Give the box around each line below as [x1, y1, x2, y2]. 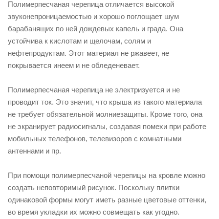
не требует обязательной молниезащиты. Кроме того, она [8, 110, 202, 118]
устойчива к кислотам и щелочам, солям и [8, 37, 151, 45]
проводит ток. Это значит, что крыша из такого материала [8, 98, 202, 106]
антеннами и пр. [8, 147, 61, 155]
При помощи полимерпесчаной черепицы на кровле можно [8, 171, 205, 179]
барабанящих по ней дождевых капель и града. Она [8, 24, 183, 33]
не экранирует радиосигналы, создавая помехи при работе [8, 122, 206, 131]
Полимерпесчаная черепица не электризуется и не [8, 86, 180, 94]
